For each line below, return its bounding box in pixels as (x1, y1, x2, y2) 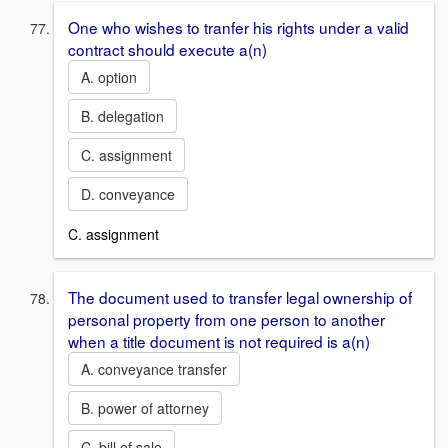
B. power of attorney (81, 397, 209, 418)
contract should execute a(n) (68, 38, 267, 61)
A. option (81, 67, 137, 88)
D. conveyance (81, 184, 175, 205)
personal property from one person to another (68, 307, 385, 330)
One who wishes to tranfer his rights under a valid (68, 16, 409, 39)
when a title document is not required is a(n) (68, 329, 370, 352)
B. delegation (81, 106, 164, 127)
